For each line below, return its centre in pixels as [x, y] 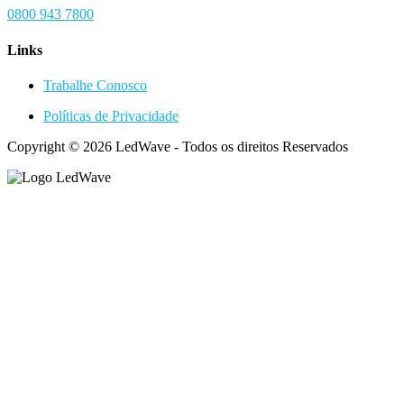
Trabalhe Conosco [95, 85]
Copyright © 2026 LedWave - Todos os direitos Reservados [178, 146]
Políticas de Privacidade [111, 115]
